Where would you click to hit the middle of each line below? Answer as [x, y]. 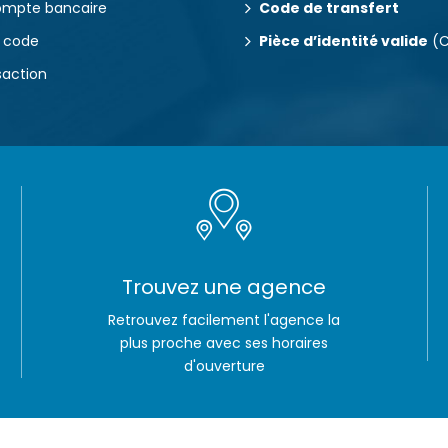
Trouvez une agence [224, 287]
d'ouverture [224, 366]
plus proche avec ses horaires [224, 343]
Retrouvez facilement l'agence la [224, 320]
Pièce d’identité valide [343, 41]
